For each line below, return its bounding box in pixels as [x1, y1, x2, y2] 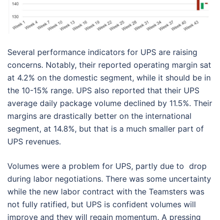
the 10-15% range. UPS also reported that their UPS [7, 85, 199, 95]
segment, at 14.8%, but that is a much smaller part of [7, 124, 204, 134]
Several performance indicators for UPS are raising [7, 47, 197, 57]
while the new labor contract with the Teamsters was [7, 187, 204, 196]
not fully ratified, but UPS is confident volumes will [7, 199, 196, 209]
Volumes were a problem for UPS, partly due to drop [7, 161, 207, 171]
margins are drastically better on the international [7, 111, 192, 121]
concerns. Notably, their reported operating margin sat [7, 60, 211, 70]
